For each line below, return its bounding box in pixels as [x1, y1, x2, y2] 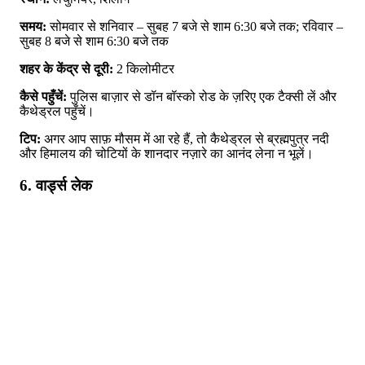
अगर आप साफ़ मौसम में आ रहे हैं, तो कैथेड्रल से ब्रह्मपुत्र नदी [41, 131, 329, 146]
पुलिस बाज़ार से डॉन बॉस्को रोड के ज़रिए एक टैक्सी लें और [67, 89, 336, 103]
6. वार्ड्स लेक [20, 176, 92, 194]
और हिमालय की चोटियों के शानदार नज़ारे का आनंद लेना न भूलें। [20, 146, 314, 161]
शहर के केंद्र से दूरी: [20, 61, 113, 76]
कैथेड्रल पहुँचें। [20, 103, 95, 118]
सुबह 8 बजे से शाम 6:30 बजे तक [20, 33, 169, 48]
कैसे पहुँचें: [20, 89, 67, 103]
